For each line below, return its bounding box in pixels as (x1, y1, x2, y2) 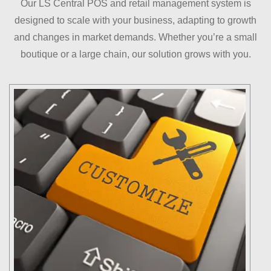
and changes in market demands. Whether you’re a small (14, 31, 257, 42)
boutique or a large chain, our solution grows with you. (20, 48, 251, 59)
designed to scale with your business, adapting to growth (15, 15, 256, 25)
